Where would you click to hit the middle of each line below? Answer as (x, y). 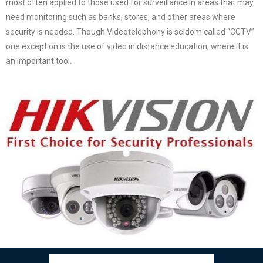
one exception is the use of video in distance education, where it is (127, 46)
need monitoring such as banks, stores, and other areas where (121, 17)
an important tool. (39, 61)
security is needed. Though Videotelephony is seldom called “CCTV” (130, 32)
